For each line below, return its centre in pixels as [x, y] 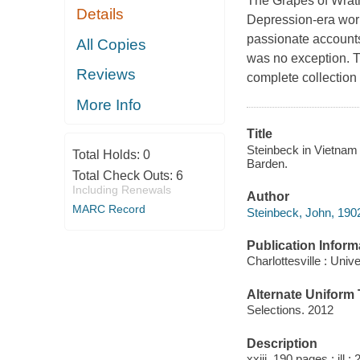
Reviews [106, 75]
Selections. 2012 [290, 310]
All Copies [112, 44]
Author [268, 197]
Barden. [267, 163]
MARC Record [108, 209]
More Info [109, 104]
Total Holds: [107, 155]
